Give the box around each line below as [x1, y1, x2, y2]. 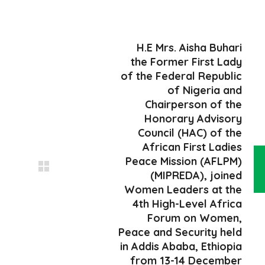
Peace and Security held [118, 225, 242, 239]
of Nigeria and [167, 83, 242, 97]
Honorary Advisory [144, 112, 242, 125]
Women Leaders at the [124, 183, 242, 196]
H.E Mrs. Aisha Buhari [137, 41, 242, 54]
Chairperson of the [145, 98, 242, 111]
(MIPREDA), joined [150, 169, 242, 182]
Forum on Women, [147, 211, 242, 225]
